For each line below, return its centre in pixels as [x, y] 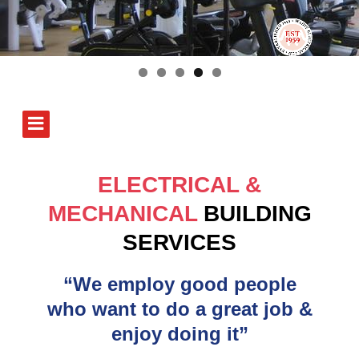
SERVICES [179, 243]
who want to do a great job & [179, 309]
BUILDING [254, 214]
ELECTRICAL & [179, 185]
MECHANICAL [122, 214]
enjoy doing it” [179, 333]
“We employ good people [179, 284]
